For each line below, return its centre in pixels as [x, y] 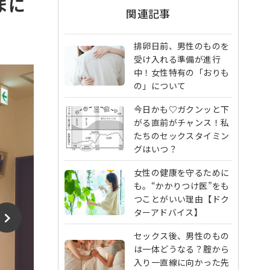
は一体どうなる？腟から [182, 249]
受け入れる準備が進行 [177, 59]
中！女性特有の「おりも [182, 72]
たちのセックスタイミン [182, 136]
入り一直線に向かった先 [182, 262]
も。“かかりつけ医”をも [182, 186]
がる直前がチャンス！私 [182, 122]
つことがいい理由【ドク [182, 199]
